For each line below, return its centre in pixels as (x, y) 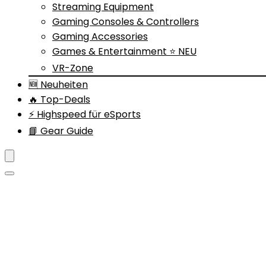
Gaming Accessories (100, 37)
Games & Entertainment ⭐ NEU (124, 51)
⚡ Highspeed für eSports (85, 114)
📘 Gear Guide (61, 131)
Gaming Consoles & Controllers (126, 22)
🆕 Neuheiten (58, 85)
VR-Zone (73, 68)
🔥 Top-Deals (59, 99)
